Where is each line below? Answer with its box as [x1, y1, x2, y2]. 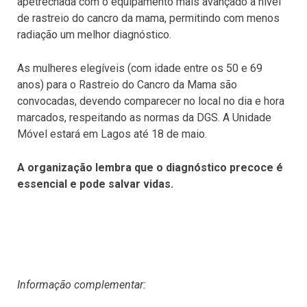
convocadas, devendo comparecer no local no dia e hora [17, 95, 284, 108]
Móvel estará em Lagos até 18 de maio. [17, 127, 210, 140]
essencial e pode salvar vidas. [17, 177, 173, 191]
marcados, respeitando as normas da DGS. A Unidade [17, 111, 271, 124]
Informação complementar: [17, 278, 146, 291]
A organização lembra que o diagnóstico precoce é [17, 161, 283, 174]
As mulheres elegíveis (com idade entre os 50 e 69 [17, 62, 262, 75]
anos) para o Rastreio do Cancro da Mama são [17, 78, 237, 91]
